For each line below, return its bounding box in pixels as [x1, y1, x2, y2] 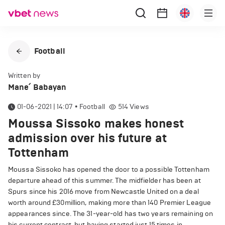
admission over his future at [8, 131, 167, 146]
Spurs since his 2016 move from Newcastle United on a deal [8, 187, 199, 196]
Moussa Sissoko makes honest [8, 116, 184, 131]
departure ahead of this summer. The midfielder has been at [8, 176, 201, 185]
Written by [8, 71, 40, 80]
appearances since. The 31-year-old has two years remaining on [8, 209, 213, 218]
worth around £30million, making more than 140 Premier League [8, 198, 211, 207]
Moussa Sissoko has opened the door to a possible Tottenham [8, 165, 209, 174]
